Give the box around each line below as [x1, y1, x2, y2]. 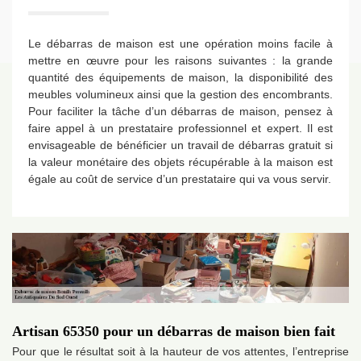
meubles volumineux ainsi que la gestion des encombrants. [28, 88, 333, 101]
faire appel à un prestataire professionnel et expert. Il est [28, 122, 333, 135]
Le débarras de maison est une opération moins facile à [28, 37, 333, 50]
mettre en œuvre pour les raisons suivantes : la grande [28, 54, 333, 67]
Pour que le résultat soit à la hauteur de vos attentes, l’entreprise [12, 345, 349, 359]
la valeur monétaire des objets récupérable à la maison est [28, 156, 333, 168]
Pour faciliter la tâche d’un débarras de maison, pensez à [28, 105, 333, 118]
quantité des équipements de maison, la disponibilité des [28, 71, 333, 84]
